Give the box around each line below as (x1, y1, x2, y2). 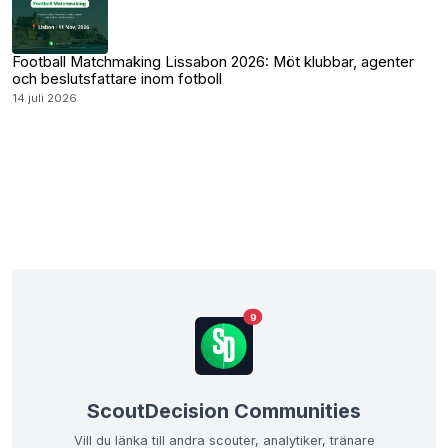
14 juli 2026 (12, 91, 77, 105)
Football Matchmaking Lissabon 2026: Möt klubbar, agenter (12, 53, 414, 71)
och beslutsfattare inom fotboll (12, 70, 222, 88)
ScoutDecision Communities (87, 399, 361, 423)
